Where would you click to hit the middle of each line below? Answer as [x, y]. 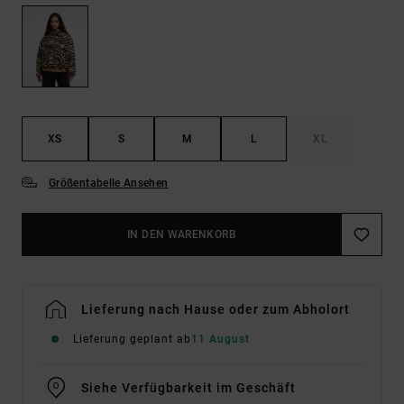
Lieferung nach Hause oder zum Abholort [216, 310]
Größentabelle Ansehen [109, 184]
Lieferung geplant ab [132, 340]
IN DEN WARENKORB [182, 235]
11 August [220, 340]
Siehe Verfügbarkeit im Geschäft [188, 388]
